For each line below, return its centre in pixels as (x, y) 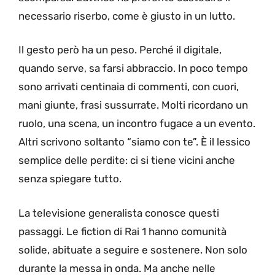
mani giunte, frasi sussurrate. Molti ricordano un (133, 105)
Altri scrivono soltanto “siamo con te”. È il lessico (134, 142)
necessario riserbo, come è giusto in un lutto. (127, 16)
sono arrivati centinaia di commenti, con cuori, (129, 87)
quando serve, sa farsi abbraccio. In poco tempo (133, 68)
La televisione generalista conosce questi (119, 213)
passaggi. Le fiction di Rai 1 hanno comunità (122, 231)
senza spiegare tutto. (70, 179)
